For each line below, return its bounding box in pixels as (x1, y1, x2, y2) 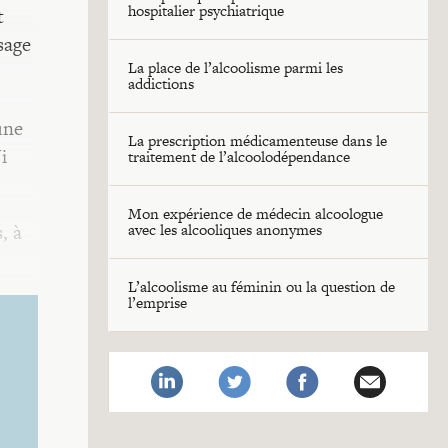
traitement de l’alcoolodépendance (128, 146, 350, 167)
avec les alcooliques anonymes (128, 219, 322, 240)
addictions (128, 73, 194, 94)
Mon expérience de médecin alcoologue (128, 203, 383, 224)
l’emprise (128, 292, 187, 313)
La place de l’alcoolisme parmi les (128, 57, 343, 78)
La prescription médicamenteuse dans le (128, 130, 387, 151)
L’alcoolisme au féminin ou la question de (128, 276, 395, 297)
